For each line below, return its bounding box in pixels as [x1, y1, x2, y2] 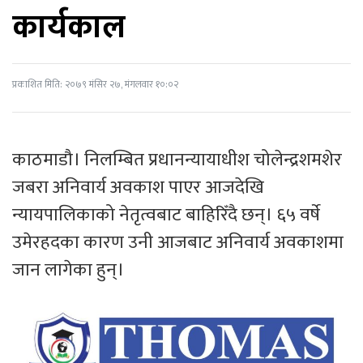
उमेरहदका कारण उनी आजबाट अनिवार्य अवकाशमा [12, 227, 344, 258]
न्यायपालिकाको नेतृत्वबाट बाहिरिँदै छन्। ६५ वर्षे [12, 199, 320, 231]
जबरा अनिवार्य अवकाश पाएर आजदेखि [12, 172, 264, 203]
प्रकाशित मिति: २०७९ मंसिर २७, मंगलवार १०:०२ [12, 76, 178, 93]
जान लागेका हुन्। [12, 254, 124, 286]
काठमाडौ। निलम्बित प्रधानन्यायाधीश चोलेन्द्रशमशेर [12, 144, 342, 176]
